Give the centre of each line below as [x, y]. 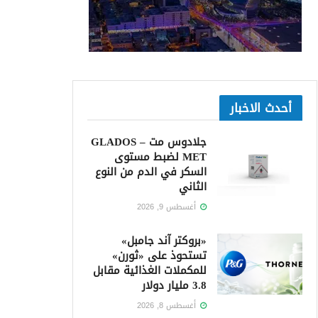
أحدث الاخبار [261, 108]
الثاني [193, 187]
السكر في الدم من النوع [151, 172]
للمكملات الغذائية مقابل [150, 270]
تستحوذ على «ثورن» [159, 256]
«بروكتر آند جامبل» [164, 241]
